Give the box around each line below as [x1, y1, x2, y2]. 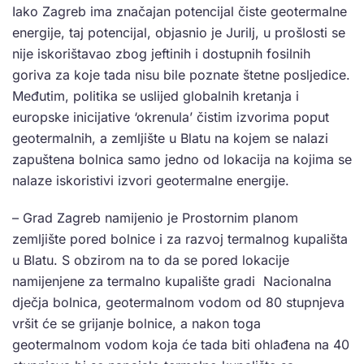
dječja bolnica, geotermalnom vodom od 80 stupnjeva [12, 293, 344, 310]
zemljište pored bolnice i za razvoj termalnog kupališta [12, 230, 348, 247]
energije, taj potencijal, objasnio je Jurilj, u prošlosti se [12, 24, 345, 41]
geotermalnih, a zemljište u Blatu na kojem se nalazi [12, 129, 328, 146]
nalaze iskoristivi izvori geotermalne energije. [12, 171, 289, 188]
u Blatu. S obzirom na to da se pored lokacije [12, 251, 289, 268]
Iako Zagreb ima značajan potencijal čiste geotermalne [12, 2, 347, 19]
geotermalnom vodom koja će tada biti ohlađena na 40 [12, 336, 349, 353]
